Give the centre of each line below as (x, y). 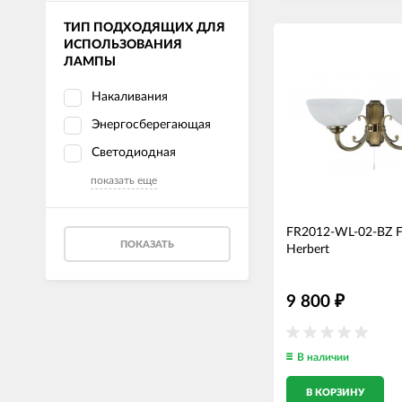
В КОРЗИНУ (335, 393)
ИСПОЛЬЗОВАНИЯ (123, 45)
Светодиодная (134, 153)
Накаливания (130, 97)
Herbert (308, 249)
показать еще (124, 180)
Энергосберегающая (151, 125)
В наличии (323, 357)
